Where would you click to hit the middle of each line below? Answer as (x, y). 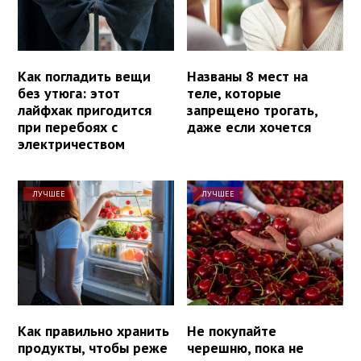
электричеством (71, 144)
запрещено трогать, (253, 110)
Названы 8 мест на (248, 77)
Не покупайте (232, 331)
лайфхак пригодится (85, 110)
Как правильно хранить (93, 331)
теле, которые (234, 93)
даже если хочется (249, 127)
